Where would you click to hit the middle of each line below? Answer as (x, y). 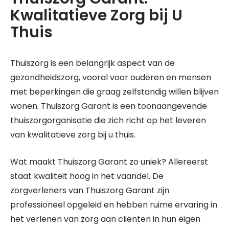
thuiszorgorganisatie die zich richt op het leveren (108, 120)
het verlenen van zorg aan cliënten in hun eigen (105, 219)
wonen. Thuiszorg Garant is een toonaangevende (109, 106)
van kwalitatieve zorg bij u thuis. (73, 135)
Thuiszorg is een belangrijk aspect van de (93, 63)
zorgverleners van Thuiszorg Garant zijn (90, 190)
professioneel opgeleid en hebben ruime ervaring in (114, 205)
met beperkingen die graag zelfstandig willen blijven (114, 92)
